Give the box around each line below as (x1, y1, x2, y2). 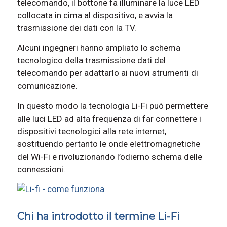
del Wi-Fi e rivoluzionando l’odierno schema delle (17, 151, 202, 162)
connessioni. (17, 164, 65, 174)
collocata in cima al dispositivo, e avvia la (17, 10, 173, 20)
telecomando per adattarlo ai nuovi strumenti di (17, 68, 198, 79)
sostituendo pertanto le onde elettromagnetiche (17, 138, 200, 149)
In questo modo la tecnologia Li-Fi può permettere (17, 100, 208, 111)
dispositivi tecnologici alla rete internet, (17, 126, 166, 136)
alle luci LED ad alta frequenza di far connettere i (17, 113, 201, 124)
